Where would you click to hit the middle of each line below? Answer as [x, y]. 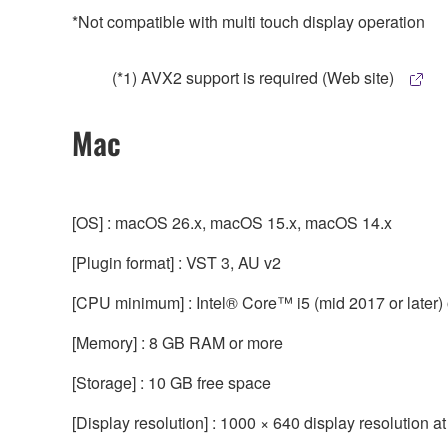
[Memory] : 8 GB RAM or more [177, 342]
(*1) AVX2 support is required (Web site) [255, 77]
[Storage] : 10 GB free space [171, 382]
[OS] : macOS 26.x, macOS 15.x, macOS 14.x [232, 222]
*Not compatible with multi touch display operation [248, 21]
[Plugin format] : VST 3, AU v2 [176, 262]
